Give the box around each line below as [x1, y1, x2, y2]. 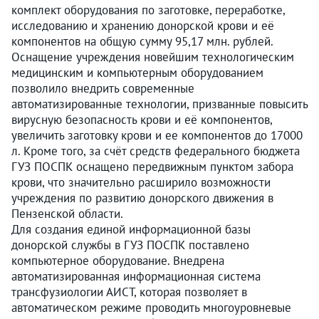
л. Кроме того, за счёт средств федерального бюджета [11, 142, 300, 159]
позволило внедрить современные [11, 80, 194, 96]
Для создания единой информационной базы [11, 221, 251, 237]
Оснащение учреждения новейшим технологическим [11, 48, 294, 65]
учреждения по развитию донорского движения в [11, 189, 273, 206]
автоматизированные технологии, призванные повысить [11, 95, 308, 112]
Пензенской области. [11, 205, 123, 221]
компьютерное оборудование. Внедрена [11, 252, 224, 268]
